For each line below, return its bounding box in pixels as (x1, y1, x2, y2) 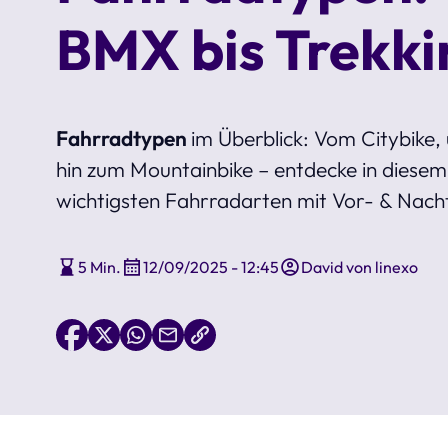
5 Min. (78, 256, 121, 277)
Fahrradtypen (56, 124, 191, 151)
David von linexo (301, 256, 418, 277)
